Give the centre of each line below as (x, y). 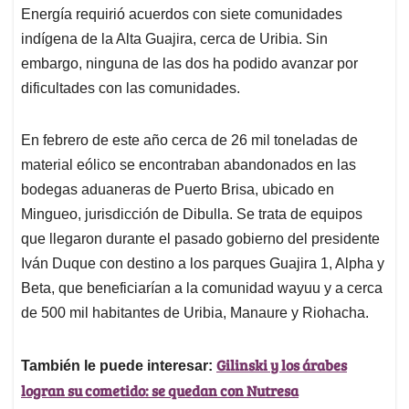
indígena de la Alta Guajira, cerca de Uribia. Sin (174, 39)
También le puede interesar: (119, 366)
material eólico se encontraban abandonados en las (189, 165)
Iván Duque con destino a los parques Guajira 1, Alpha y (203, 264)
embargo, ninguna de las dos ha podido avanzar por (189, 64)
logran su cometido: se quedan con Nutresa (160, 391)
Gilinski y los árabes (282, 365)
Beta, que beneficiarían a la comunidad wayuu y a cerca (202, 288)
